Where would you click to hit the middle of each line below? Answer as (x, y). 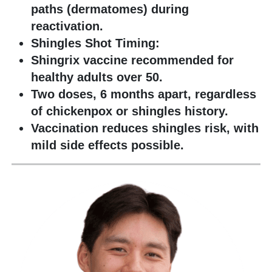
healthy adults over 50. (97, 77)
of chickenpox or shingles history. (130, 111)
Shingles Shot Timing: (95, 43)
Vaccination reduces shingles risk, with (145, 128)
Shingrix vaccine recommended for (132, 60)
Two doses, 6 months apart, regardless (144, 94)
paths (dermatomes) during (110, 9)
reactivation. (67, 26)
